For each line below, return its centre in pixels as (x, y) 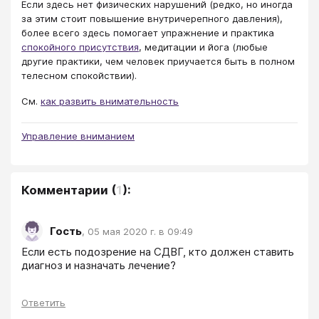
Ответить (43, 303)
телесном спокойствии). (79, 75)
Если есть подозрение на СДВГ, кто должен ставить (158, 252)
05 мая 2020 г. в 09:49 (140, 231)
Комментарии (65, 190)
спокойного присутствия (80, 47)
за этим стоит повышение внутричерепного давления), (152, 18)
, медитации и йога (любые (203, 47)
